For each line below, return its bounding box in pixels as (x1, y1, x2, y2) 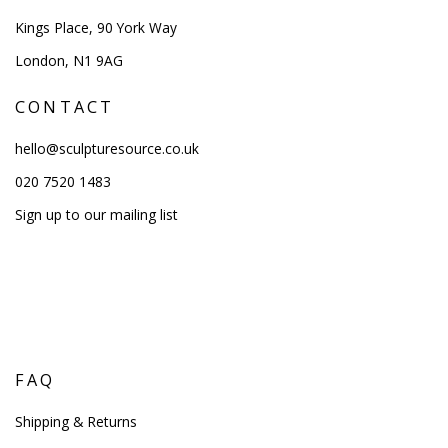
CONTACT (15, 96, 115, 119)
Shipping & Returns (15, 412, 137, 432)
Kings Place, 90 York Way (15, 18, 177, 38)
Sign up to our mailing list (15, 205, 178, 225)
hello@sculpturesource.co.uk (15, 139, 199, 159)
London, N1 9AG (15, 51, 123, 71)
